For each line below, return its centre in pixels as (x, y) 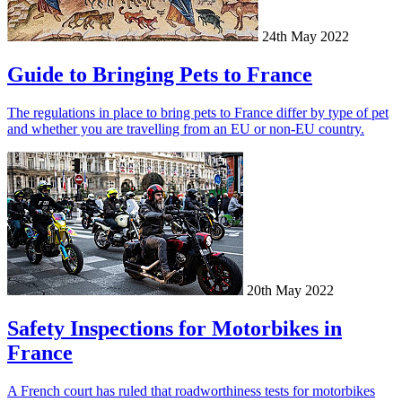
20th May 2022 (290, 290)
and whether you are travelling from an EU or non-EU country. (186, 128)
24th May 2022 (306, 37)
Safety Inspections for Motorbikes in (175, 328)
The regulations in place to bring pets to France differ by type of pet (198, 112)
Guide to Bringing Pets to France (160, 74)
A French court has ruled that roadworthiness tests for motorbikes (191, 390)
